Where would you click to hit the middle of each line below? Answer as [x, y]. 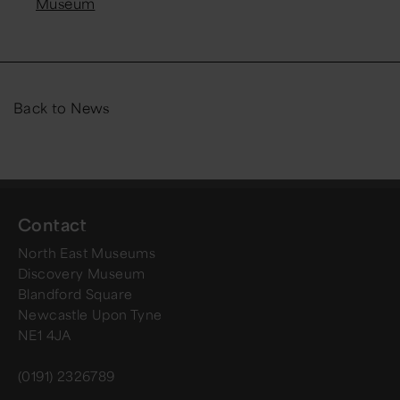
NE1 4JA [45, 334]
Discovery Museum [82, 273]
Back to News [62, 107]
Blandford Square [75, 293]
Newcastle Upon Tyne [90, 314]
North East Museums [87, 252]
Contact [53, 224]
